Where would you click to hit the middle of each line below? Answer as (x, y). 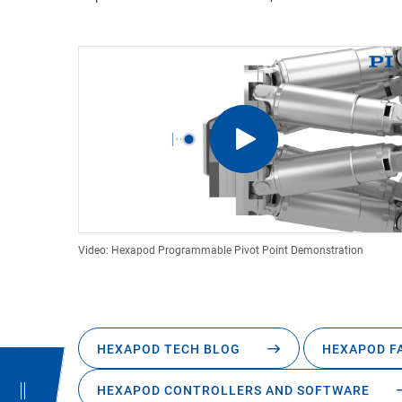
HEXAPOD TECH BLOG (169, 349)
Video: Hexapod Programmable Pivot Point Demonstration (221, 250)
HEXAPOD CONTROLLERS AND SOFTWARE (233, 390)
